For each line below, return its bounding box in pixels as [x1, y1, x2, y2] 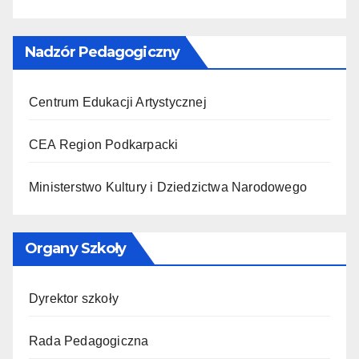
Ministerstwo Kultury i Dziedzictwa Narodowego [29, 179, 307, 194]
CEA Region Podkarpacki [29, 137, 179, 151]
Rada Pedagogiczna [29, 333, 149, 348]
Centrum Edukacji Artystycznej [29, 95, 207, 109]
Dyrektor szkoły [29, 291, 119, 305]
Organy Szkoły [25, 239, 127, 257]
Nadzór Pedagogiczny [25, 42, 179, 61]
